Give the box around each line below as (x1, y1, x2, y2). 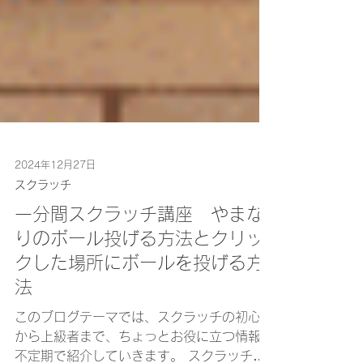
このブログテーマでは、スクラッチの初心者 (15, 347, 274, 360)
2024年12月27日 (15, 196, 96, 206)
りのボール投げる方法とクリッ (15, 266, 264, 284)
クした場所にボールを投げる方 (15, 290, 264, 308)
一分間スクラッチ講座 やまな (15, 241, 264, 259)
